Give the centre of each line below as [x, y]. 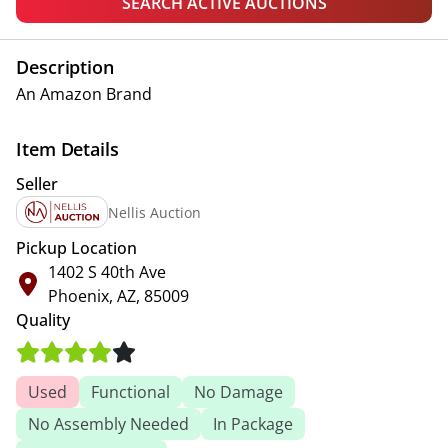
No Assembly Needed [108, 424]
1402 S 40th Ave [107, 272]
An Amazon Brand [84, 94]
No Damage [238, 392]
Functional [130, 392]
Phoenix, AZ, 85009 [118, 296]
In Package [253, 424]
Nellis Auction [155, 212]
